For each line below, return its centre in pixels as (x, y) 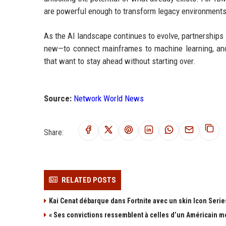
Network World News (109, 98)
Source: (58, 98)
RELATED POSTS (89, 180)
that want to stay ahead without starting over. (120, 61)
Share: (54, 132)
